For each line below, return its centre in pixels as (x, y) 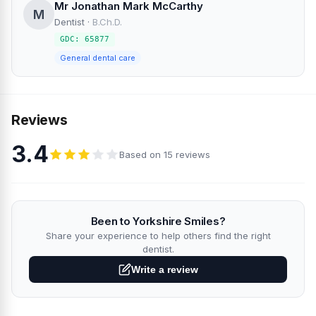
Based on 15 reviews (165, 154)
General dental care (98, 58)
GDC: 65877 (85, 39)
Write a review (164, 270)
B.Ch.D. (107, 22)
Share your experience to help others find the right (158, 236)
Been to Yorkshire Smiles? (158, 221)
